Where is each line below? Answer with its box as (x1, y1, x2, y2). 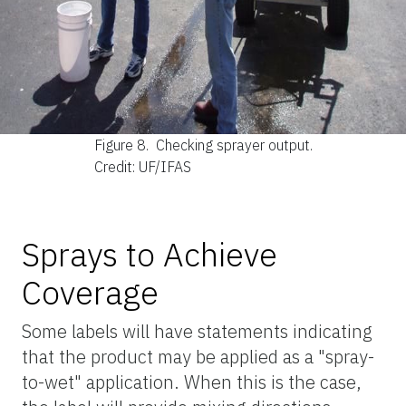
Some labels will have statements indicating (22, 318, 372, 343)
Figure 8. (93, 135, 152, 154)
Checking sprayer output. (155, 135, 313, 154)
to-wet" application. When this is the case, (22, 369, 362, 394)
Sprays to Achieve (22, 232, 277, 275)
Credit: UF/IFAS (93, 157, 191, 176)
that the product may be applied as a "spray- (22, 343, 374, 369)
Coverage (22, 270, 159, 314)
